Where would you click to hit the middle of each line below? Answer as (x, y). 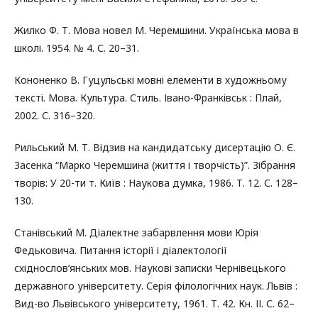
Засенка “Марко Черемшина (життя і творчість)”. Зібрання (155, 165)
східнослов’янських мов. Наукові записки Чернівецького (150, 268)
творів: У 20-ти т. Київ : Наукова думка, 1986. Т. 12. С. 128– (156, 182)
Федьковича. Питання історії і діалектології (121, 250)
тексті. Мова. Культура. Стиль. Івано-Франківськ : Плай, (148, 97)
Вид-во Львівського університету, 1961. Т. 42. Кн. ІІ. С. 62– (154, 303)
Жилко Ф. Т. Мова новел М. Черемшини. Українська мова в (157, 30)
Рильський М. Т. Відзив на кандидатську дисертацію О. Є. (155, 147)
